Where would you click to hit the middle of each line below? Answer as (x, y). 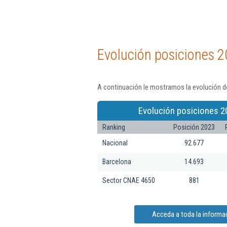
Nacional (115, 143)
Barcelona (117, 161)
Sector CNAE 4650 (129, 180)
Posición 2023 (194, 127)
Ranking (114, 127)
